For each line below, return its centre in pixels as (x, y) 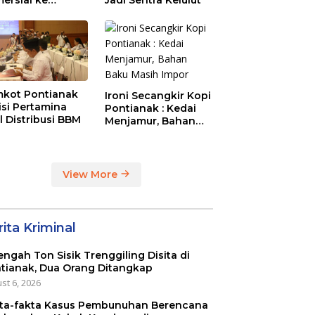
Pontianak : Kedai (151, 108)
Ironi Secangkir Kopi (158, 95)
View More (92, 174)
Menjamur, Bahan (150, 121)
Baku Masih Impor (152, 133)
